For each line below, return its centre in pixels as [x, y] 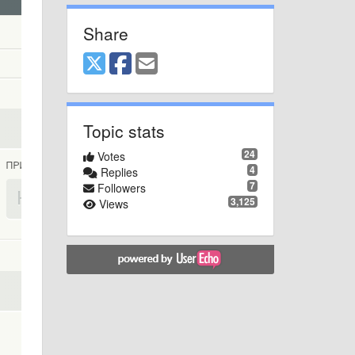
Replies [117, 172]
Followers [120, 188]
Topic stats [124, 131]
